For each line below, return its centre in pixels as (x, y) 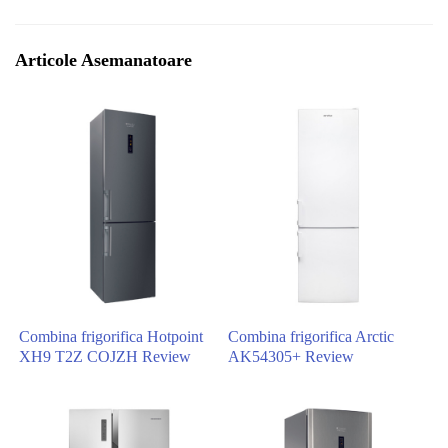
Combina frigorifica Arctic (311, 336)
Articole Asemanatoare (103, 60)
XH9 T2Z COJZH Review (105, 356)
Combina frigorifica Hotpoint (111, 336)
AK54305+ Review (291, 356)
